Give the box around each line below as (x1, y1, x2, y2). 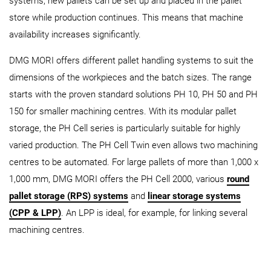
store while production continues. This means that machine (9, 11, 243, 23)
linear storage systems (148, 190, 241, 201)
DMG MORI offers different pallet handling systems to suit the (9, 54, 253, 66)
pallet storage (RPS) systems (9, 190, 128, 201)
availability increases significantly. (9, 28, 141, 40)
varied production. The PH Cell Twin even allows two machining (9, 139, 258, 151)
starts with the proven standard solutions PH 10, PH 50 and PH (9, 88, 258, 100)
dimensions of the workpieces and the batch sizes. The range (9, 71, 252, 83)
